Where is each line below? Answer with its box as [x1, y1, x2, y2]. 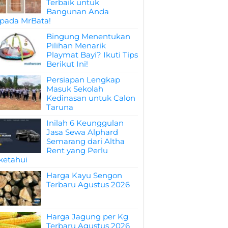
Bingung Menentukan [46, 31, 130, 41]
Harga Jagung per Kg [46, 211, 128, 221]
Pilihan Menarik [46, 40, 106, 50]
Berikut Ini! [46, 59, 88, 69]
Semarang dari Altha [46, 136, 125, 146]
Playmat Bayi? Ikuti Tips [46, 49, 138, 60]
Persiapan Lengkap [46, 74, 120, 84]
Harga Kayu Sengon [46, 170, 122, 180]
